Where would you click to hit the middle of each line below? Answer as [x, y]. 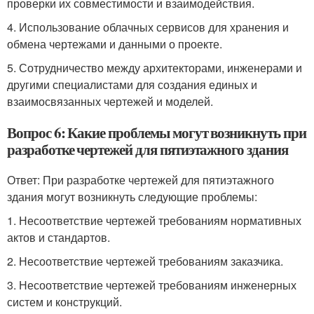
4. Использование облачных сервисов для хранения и [148, 27]
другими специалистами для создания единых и [132, 84]
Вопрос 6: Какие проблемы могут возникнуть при [157, 132]
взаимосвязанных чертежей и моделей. [110, 101]
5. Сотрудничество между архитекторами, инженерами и [155, 68]
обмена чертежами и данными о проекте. [115, 44]
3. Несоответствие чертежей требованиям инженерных [152, 285]
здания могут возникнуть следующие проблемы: [132, 197]
